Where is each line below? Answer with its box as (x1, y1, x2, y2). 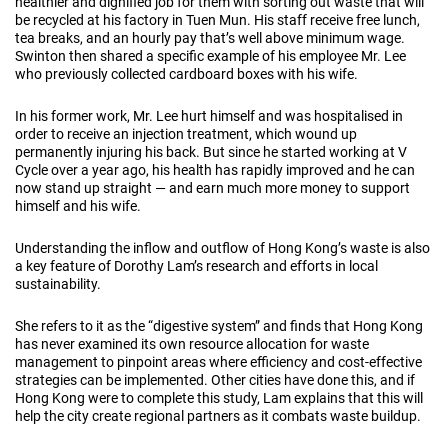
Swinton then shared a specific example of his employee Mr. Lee (15, 47, 406, 64)
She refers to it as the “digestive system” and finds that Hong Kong (15, 317, 423, 334)
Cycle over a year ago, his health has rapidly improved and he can (15, 161, 415, 178)
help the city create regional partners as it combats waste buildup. (15, 407, 421, 424)
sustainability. (15, 275, 101, 292)
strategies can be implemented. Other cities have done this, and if (15, 371, 415, 388)
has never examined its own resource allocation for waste (15, 335, 369, 352)
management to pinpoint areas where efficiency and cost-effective (15, 353, 422, 370)
